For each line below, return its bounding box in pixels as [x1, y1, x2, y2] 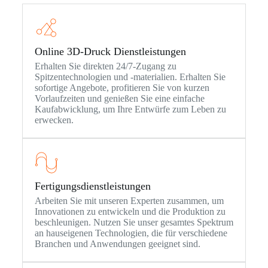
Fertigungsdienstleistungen [34, 179, 151, 192]
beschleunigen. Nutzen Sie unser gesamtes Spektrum [34, 217, 233, 227]
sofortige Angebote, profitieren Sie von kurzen [34, 82, 209, 93]
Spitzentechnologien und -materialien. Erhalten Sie [34, 71, 226, 82]
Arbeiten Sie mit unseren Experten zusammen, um [34, 195, 224, 206]
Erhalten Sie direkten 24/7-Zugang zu [34, 60, 176, 71]
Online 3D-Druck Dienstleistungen [34, 45, 186, 57]
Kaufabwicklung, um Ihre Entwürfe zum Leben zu [34, 103, 226, 114]
